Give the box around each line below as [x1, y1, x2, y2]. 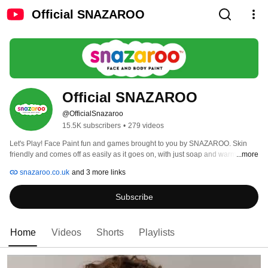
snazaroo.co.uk [18, 168, 69, 177]
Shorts [96, 227, 124, 238]
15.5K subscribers [62, 121, 121, 130]
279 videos [128, 121, 164, 130]
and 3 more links [72, 168, 126, 177]
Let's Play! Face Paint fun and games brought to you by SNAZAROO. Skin [10, 139, 247, 148]
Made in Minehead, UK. [10, 161, 88, 170]
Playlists [139, 227, 175, 238]
